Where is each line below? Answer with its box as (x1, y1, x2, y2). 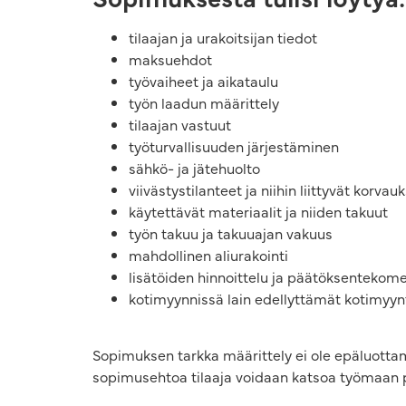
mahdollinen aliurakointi (129, 244, 288, 265)
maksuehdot (129, 48, 212, 69)
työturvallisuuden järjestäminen (129, 135, 339, 156)
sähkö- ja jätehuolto (129, 157, 260, 178)
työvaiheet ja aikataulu (129, 70, 278, 91)
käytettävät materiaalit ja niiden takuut (129, 200, 388, 221)
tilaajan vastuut (129, 113, 231, 134)
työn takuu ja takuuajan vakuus (129, 222, 333, 243)
